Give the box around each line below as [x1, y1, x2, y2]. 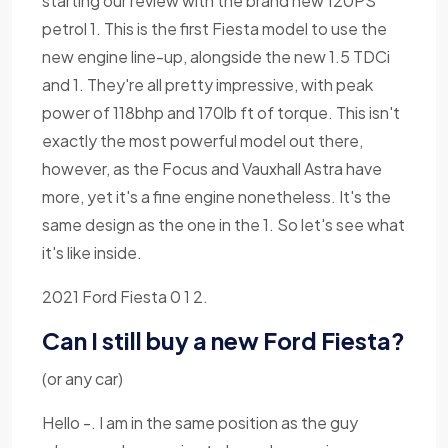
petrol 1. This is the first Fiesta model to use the [42, 17, 387, 39]
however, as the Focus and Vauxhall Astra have [42, 157, 382, 179]
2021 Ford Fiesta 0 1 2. [42, 285, 208, 307]
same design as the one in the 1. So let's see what [42, 213, 405, 235]
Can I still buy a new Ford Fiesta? [42, 325, 405, 355]
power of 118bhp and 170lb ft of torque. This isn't [42, 101, 400, 123]
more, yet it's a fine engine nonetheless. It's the [42, 185, 391, 207]
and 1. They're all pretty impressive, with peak [42, 73, 373, 95]
